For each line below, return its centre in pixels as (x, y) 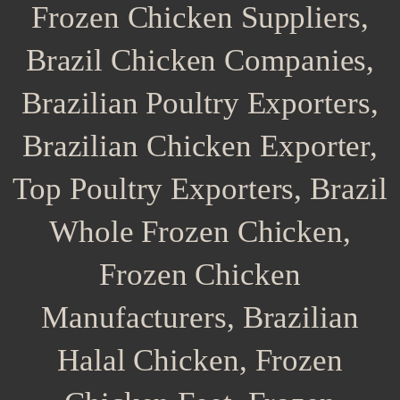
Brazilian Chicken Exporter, (200, 146)
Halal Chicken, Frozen (200, 361)
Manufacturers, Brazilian (200, 318)
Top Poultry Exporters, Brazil (200, 189)
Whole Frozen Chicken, (200, 232)
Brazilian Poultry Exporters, (200, 104)
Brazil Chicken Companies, (200, 61)
